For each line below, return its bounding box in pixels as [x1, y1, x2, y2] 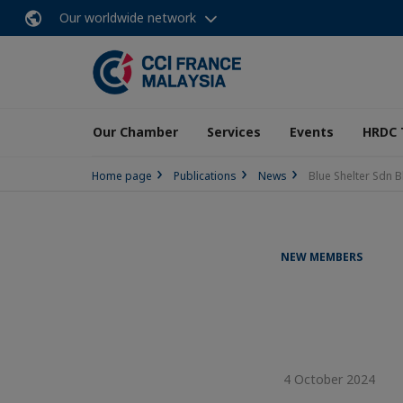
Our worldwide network [59, 9, 196, 26]
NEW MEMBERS [281, 249, 363, 264]
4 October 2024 [276, 371, 375, 388]
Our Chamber [93, 123, 178, 140]
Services [207, 123, 261, 140]
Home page [92, 168, 152, 184]
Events [290, 123, 334, 140]
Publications [174, 168, 237, 184]
